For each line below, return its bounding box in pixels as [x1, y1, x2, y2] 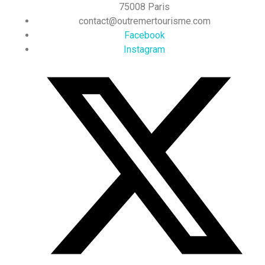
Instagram [124, 43, 165, 55]
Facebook [124, 29, 165, 41]
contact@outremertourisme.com [78, 15, 211, 27]
